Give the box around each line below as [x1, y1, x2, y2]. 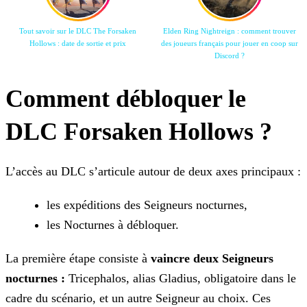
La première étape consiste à [5, 251, 147, 266]
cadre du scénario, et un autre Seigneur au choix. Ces [5, 291, 271, 306]
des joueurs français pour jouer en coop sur [160, 39, 298, 48]
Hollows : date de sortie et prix [29, 39, 126, 48]
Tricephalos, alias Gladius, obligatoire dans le [69, 271, 296, 286]
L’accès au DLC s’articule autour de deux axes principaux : [5, 164, 301, 179]
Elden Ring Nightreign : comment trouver [162, 27, 296, 36]
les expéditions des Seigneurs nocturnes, [47, 198, 247, 212]
